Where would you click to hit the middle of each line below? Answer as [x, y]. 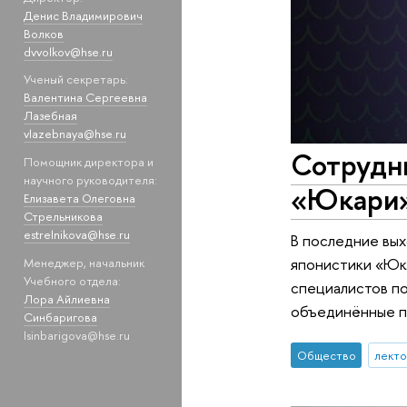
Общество [326, 356]
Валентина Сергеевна [85, 98]
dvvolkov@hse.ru [68, 51]
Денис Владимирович [83, 15]
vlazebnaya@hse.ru [74, 134]
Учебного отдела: [72, 280]
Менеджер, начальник [84, 262]
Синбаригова [60, 317]
